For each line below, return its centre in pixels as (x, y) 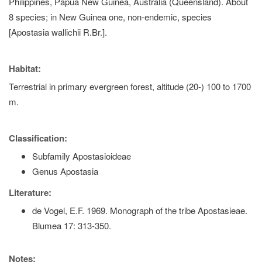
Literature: (30, 192)
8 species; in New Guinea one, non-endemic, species (110, 16)
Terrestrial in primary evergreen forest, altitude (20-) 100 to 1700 (130, 86)
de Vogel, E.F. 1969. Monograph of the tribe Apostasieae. (140, 210)
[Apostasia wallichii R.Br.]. (58, 32)
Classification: (38, 138)
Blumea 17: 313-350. (72, 225)
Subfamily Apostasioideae (82, 156)
